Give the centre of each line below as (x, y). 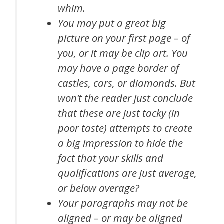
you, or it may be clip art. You (123, 53)
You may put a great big (112, 23)
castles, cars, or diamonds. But (127, 83)
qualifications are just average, (128, 173)
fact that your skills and (111, 158)
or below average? (99, 188)
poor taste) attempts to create (125, 128)
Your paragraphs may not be (123, 203)
